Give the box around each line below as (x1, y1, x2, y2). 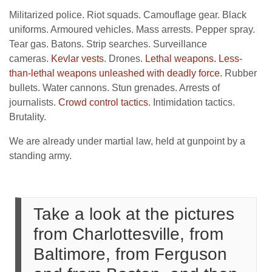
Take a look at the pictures (33, 204, 234, 223)
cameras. (9, 53, 51, 64)
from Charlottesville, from (33, 224, 223, 243)
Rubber (222, 67, 257, 78)
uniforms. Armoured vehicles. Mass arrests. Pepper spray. (9, 24, 255, 35)
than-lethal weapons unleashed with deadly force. (9, 67, 222, 78)
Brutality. (9, 111, 46, 122)
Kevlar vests (51, 53, 104, 64)
